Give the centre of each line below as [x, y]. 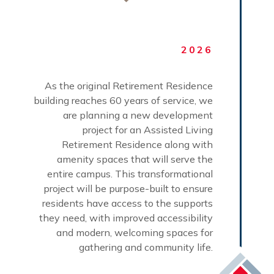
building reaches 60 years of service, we [123, 100]
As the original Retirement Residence [129, 85]
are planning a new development [138, 115]
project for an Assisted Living [147, 129]
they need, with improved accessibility [126, 217]
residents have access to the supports [128, 203]
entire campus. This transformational [130, 173]
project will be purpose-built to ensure [128, 188]
